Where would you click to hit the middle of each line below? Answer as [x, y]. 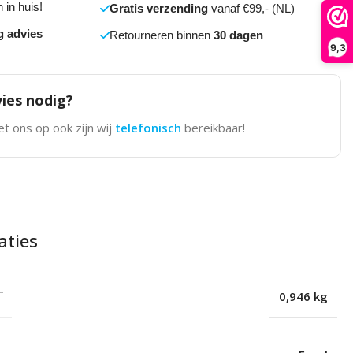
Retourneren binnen [161, 35]
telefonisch [149, 128]
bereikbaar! [214, 128]
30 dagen [238, 35]
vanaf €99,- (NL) [251, 9]
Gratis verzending [158, 9]
